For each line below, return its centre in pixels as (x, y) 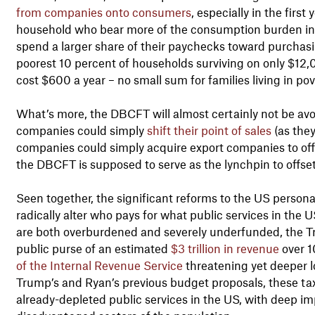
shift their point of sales (209, 130)
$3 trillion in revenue (225, 248)
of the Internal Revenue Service (99, 265)
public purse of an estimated (93, 248)
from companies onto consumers (103, 12)
